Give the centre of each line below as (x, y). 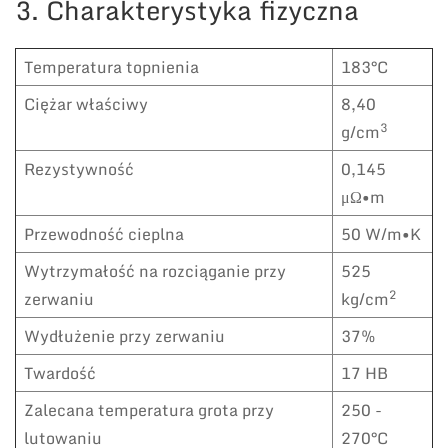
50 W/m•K (381, 234)
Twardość (60, 373)
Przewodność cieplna (104, 234)
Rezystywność (79, 169)
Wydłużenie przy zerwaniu (124, 336)
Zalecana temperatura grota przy (149, 410)
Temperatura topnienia (111, 67)
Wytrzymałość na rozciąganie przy (155, 271)
